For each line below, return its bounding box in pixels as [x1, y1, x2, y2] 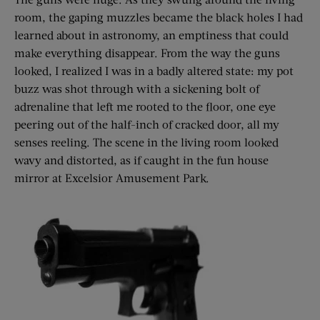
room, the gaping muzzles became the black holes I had [14, 10, 303, 24]
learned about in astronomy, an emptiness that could [14, 28, 289, 41]
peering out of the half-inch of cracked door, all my [14, 117, 279, 131]
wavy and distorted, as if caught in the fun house [14, 153, 269, 166]
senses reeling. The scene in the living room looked [14, 135, 279, 149]
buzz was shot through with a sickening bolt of [14, 81, 259, 95]
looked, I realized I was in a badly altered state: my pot [14, 64, 294, 77]
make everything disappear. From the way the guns [14, 46, 280, 59]
